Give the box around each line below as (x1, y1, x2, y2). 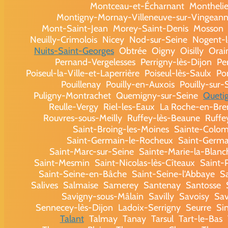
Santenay (143, 179, 181, 191)
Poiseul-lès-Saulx (144, 67, 211, 79)
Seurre (185, 202, 211, 213)
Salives (31, 179, 58, 191)
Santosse (185, 179, 221, 191)
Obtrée (119, 45, 147, 56)
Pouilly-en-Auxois (105, 78, 175, 90)
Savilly (148, 190, 174, 202)
